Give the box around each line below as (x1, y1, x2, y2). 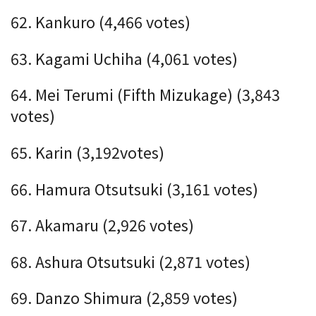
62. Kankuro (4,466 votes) (11, 11, 190, 33)
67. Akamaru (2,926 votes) (11, 214, 194, 236)
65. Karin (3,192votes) (11, 141, 164, 164)
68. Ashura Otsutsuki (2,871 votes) (11, 250, 250, 272)
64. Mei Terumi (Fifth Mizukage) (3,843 (11, 83, 280, 106)
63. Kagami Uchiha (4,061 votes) (11, 47, 238, 69)
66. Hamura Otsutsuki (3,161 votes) (11, 177, 258, 200)
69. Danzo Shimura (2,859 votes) (11, 286, 238, 309)
